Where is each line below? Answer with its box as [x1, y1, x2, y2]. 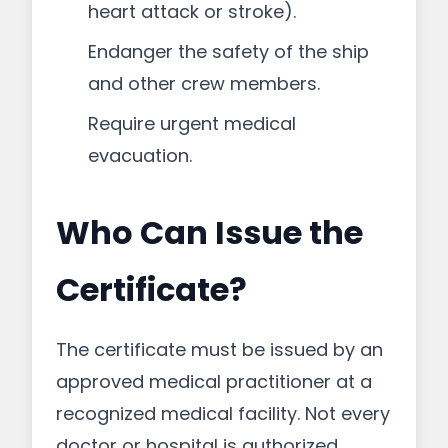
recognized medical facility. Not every [56, 401, 390, 426]
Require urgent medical [88, 111, 296, 136]
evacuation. [88, 143, 192, 168]
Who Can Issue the [56, 210, 363, 255]
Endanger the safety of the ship [88, 39, 369, 64]
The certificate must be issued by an [56, 337, 383, 362]
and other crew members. [88, 71, 320, 96]
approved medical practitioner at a [56, 369, 372, 394]
